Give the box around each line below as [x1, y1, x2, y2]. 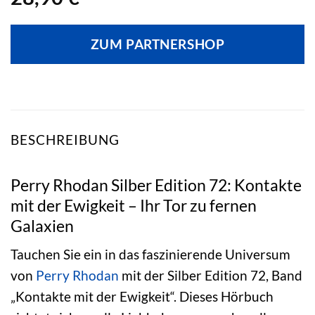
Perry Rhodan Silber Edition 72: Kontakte [11, 174, 302, 195]
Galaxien [11, 215, 74, 236]
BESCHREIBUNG [11, 131, 120, 148]
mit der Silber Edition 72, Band [119, 267, 302, 284]
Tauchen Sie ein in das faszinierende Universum [11, 246, 290, 263]
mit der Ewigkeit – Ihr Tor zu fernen [11, 195, 257, 215]
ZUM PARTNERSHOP [90, 37, 225, 53]
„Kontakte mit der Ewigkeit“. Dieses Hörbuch [11, 288, 274, 305]
